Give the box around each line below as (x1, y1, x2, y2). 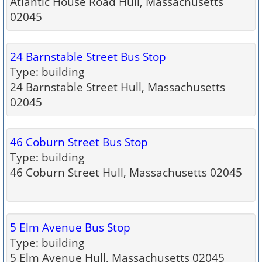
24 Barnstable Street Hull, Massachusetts (10, 80, 225, 94)
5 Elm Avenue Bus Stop (10, 220, 130, 235)
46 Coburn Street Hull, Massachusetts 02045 (10, 165, 242, 180)
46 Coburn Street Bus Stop (10, 135, 148, 149)
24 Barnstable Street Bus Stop (10, 49, 166, 64)
